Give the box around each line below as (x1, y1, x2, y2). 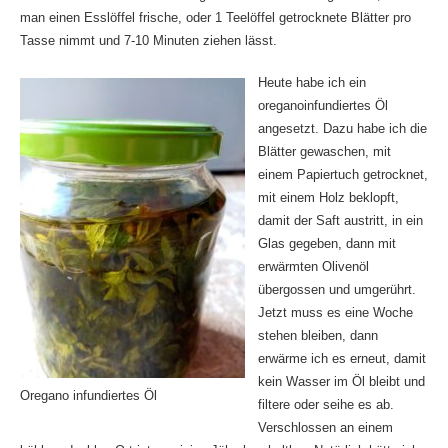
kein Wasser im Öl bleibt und (257, 374, 425, 389)
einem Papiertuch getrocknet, (257, 167, 428, 182)
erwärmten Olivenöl (257, 259, 369, 274)
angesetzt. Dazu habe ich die (257, 121, 427, 136)
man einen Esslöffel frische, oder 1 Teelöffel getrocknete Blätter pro (19, 9, 411, 25)
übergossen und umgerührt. (257, 282, 416, 297)
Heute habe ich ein (257, 75, 366, 90)
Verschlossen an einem (257, 420, 393, 435)
